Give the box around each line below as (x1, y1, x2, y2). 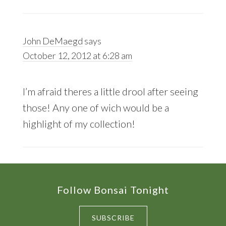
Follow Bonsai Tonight (57, 183, 169, 196)
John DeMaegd (22, 35, 83, 47)
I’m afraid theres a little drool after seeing (22, 85, 198, 98)
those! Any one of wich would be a (22, 101, 169, 114)
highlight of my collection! (22, 118, 135, 130)
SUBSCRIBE (91, 213, 135, 222)
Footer (10, 183, 55, 201)
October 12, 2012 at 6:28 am (22, 50, 132, 62)
